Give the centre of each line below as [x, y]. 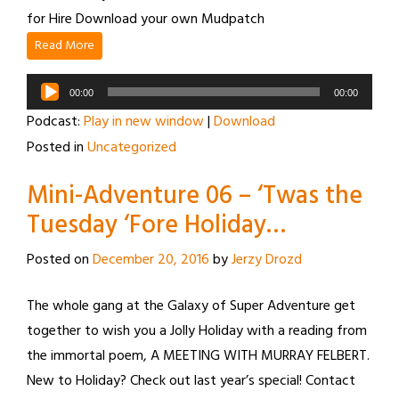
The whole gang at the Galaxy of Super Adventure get [191, 306]
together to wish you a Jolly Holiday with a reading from [197, 331]
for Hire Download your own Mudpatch [146, 20]
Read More [65, 46]
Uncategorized [132, 148]
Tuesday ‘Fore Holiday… [156, 226]
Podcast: [55, 122]
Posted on [60, 260]
